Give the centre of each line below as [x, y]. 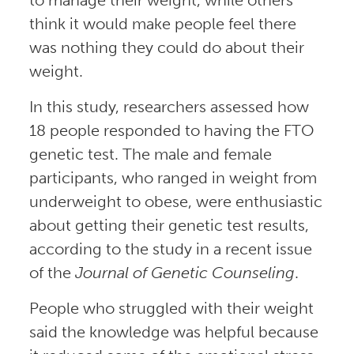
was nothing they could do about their [166, 47]
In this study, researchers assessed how [169, 106]
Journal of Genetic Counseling [185, 272]
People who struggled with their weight [171, 308]
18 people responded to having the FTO [171, 130]
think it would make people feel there [162, 23]
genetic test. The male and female [150, 154]
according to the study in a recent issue [170, 249]
